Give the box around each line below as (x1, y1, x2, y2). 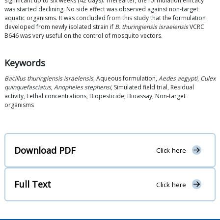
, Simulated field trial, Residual (111, 83, 194, 92)
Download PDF (14, 144, 76, 156)
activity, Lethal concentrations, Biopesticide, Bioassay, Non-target (4, 92, 186, 101)
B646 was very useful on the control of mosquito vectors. (4, 31, 163, 40)
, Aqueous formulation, (93, 74, 159, 83)
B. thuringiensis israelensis (115, 23, 188, 31)
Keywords (4, 57, 45, 69)
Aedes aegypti (159, 74, 197, 83)
